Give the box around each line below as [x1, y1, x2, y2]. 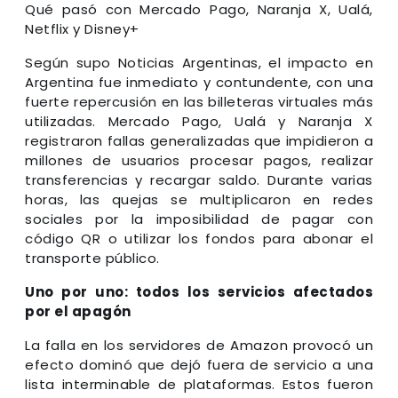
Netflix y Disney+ [25, 19, 139, 38]
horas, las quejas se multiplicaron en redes [25, 189, 373, 209]
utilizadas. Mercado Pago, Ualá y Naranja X [25, 111, 373, 131]
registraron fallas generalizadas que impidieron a [25, 131, 373, 150]
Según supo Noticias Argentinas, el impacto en [25, 52, 373, 72]
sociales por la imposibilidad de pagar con [25, 209, 373, 228]
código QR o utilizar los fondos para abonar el [25, 228, 373, 248]
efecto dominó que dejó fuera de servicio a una [25, 354, 373, 374]
